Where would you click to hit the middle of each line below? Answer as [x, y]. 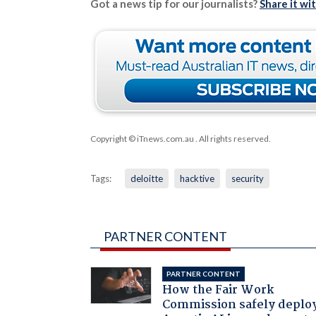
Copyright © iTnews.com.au [142, 138]
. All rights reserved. [232, 138]
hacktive [197, 178]
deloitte [146, 178]
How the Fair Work [219, 290]
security [247, 178]
